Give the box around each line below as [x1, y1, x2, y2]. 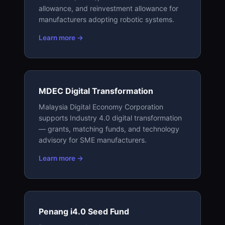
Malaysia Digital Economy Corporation [39, 102, 163, 111]
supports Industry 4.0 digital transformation [39, 113, 182, 122]
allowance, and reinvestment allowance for [39, 4, 178, 13]
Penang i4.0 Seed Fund [39, 206, 129, 216]
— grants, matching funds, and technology [39, 124, 179, 133]
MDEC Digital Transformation [39, 85, 153, 96]
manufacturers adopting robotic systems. [39, 15, 174, 24]
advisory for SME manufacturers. [39, 135, 147, 144]
